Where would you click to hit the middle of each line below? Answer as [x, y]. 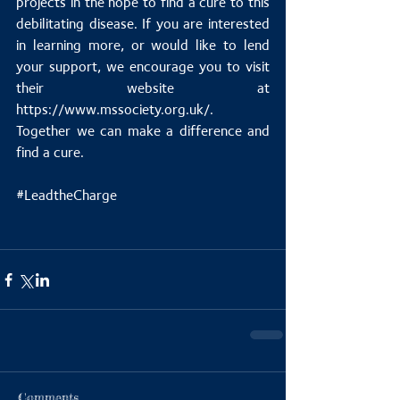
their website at [143, 88]
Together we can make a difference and [143, 131]
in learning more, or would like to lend [143, 46]
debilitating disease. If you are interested [143, 24]
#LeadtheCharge [67, 196]
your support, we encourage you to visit [143, 67]
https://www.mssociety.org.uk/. [115, 110]
